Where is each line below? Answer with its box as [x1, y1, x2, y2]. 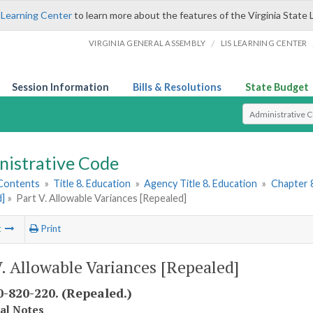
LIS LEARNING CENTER [220, 38, 307, 48]
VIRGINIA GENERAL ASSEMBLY [89, 38, 206, 48]
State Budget [245, 81, 309, 93]
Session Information [12, 81, 109, 93]
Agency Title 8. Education [144, 177, 258, 190]
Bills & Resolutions [133, 81, 221, 93]
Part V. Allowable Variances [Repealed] [16, 192, 187, 205]
